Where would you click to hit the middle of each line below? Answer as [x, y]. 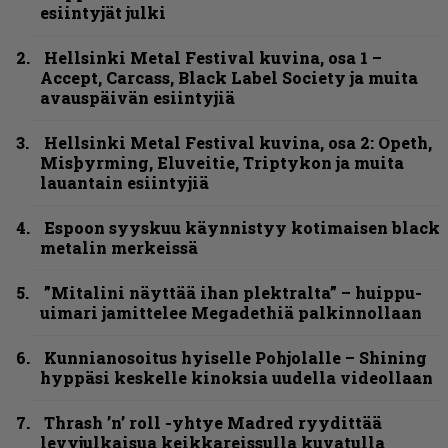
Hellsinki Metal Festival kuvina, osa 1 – [213, 58]
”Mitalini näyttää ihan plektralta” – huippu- [233, 293]
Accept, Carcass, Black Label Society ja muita [229, 78]
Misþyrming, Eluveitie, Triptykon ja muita [222, 163]
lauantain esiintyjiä [124, 183]
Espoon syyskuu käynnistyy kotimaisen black [242, 228]
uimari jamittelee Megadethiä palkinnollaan [231, 313]
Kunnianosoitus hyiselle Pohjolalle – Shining [235, 358]
